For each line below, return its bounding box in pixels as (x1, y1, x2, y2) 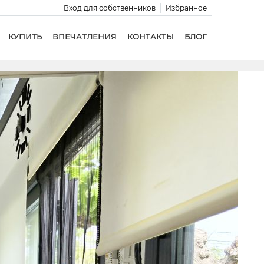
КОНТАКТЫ (127, 32, 174, 41)
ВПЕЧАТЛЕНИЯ (52, 32, 117, 41)
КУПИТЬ (8, 32, 42, 41)
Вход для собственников (63, 4, 156, 12)
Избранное (165, 4, 207, 12)
